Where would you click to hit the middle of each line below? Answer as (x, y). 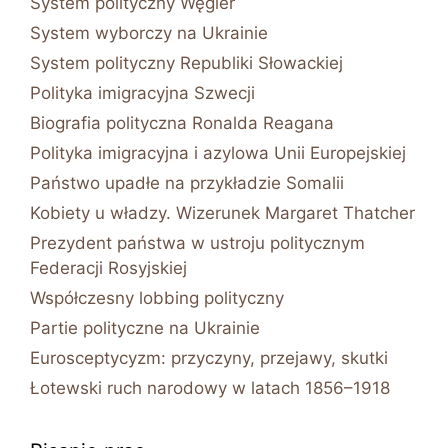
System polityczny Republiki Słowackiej (186, 62)
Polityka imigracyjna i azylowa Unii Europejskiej (218, 152)
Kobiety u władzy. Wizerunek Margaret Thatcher (222, 212)
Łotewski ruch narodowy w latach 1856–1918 (210, 387)
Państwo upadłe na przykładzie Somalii (187, 182)
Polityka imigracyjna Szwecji (142, 92)
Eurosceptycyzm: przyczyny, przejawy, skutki (209, 357)
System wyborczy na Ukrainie (149, 32)
